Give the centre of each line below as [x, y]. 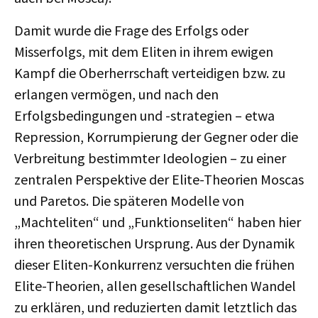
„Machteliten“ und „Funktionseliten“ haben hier [158, 222]
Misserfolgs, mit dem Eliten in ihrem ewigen [144, 51]
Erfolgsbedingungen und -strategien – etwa [144, 115]
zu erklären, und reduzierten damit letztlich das [155, 307]
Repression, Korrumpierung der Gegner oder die [156, 137]
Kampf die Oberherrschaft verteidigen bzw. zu [150, 73]
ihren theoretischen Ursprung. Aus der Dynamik [154, 243]
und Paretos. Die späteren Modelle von [129, 201]
